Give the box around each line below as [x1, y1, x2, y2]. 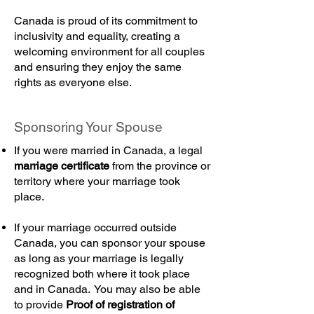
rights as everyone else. [14, 76, 135, 89]
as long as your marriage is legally [14, 252, 184, 265]
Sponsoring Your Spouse [14, 119, 163, 135]
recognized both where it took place [14, 267, 190, 280]
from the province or [109, 159, 210, 172]
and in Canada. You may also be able [14, 282, 200, 296]
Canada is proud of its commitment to [14, 14, 198, 27]
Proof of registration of [66, 298, 175, 311]
